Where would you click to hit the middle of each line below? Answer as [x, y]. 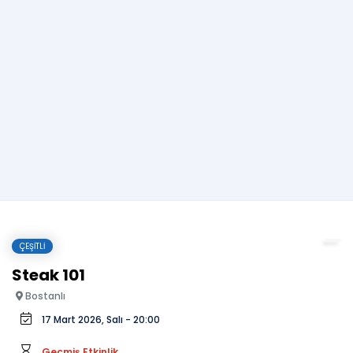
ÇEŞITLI [32, 246]
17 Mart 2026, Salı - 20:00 [101, 320]
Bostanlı [44, 296]
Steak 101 [48, 275]
